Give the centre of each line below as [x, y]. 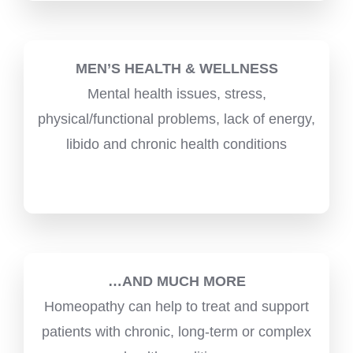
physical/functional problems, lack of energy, [176, 119]
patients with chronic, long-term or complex [176, 331]
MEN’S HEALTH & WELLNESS [176, 68]
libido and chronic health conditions [176, 144]
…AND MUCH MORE [176, 281]
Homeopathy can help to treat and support [176, 306]
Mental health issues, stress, [176, 93]
